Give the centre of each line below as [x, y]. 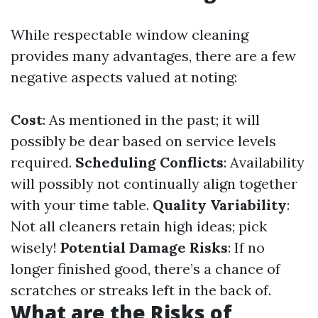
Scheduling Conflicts [149, 162]
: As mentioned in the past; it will [151, 120]
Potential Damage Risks [144, 247]
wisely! [35, 247]
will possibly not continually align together [154, 183]
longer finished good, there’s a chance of [146, 269]
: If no [246, 247]
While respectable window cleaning [130, 34]
